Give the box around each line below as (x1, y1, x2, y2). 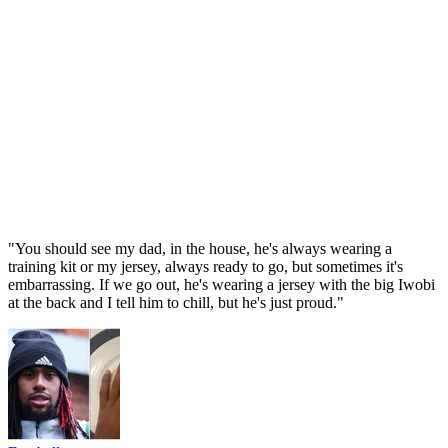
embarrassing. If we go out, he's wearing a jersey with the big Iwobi (8, 275, 435, 293)
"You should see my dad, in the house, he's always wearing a (8, 239, 392, 257)
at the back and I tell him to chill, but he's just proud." (8, 293, 344, 311)
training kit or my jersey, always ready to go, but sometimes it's (8, 257, 403, 275)
